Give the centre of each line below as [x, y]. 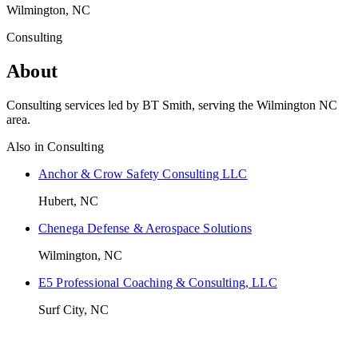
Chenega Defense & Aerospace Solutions [145, 228]
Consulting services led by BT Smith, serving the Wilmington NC [172, 105]
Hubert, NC [68, 201]
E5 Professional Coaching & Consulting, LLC [158, 282]
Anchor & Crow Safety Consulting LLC [143, 173]
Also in [27, 146]
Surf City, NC [74, 309]
